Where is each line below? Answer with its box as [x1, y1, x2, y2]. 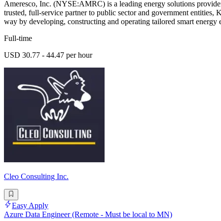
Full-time [4, 34, 32, 43]
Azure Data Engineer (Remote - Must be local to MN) [4, 210, 172, 219]
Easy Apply [12, 201, 48, 210]
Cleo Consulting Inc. [4, 172, 69, 181]
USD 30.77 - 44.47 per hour [4, 51, 92, 60]
